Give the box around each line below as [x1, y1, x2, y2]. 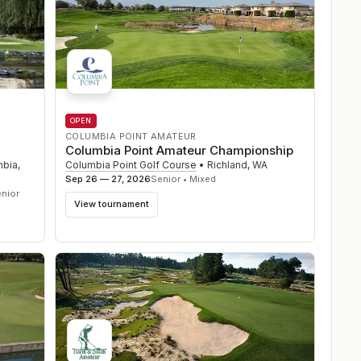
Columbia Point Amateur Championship [65, 142, 293, 158]
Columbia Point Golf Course [65, 158, 197, 171]
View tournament [74, 198, 149, 210]
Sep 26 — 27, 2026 [65, 172, 151, 185]
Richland [207, 158, 247, 171]
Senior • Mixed [151, 172, 216, 185]
